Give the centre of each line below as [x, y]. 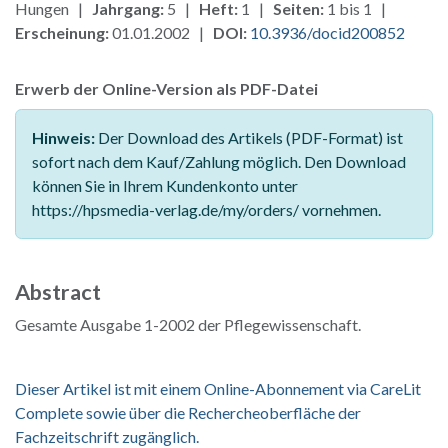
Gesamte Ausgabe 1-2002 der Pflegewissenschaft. [188, 325]
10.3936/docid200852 [327, 33]
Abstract [58, 292]
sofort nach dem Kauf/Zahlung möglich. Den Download [219, 162]
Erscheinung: [62, 33]
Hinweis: [63, 138]
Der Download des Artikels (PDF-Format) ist [249, 138]
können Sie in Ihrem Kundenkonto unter [165, 186]
